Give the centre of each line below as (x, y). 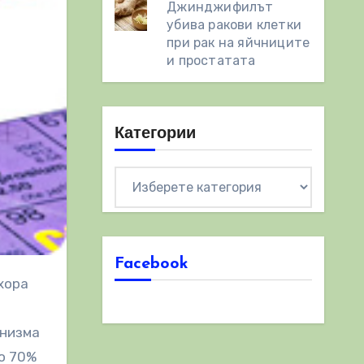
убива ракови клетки (234, 25)
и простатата (211, 61)
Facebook (151, 264)
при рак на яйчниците (238, 43)
